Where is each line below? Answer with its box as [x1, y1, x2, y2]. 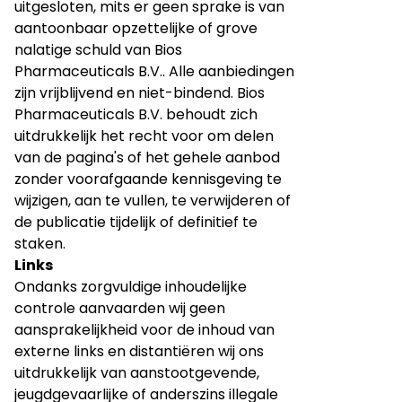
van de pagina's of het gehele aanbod [14, 147, 280, 168]
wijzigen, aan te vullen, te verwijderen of [14, 190, 291, 211]
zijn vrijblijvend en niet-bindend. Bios [14, 83, 265, 103]
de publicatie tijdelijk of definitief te [14, 212, 258, 232]
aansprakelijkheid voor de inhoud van [14, 319, 275, 340]
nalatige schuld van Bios [14, 39, 182, 60]
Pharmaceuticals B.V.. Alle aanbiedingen [14, 61, 294, 82]
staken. [14, 233, 66, 254]
